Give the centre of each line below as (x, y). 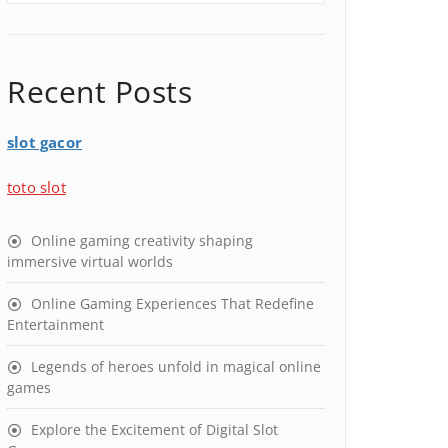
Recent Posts (99, 91)
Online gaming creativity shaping (142, 240)
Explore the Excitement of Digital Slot (154, 429)
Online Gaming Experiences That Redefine (172, 303)
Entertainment (55, 324)
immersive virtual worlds (90, 261)
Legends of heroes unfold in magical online (176, 366)
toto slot (36, 187)
